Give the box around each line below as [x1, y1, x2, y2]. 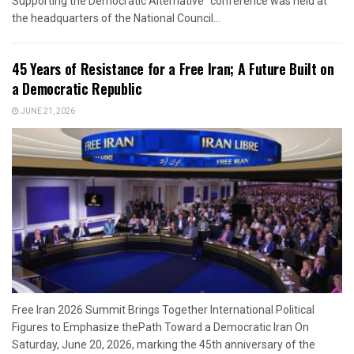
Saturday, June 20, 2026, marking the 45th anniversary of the [12, 337, 315, 351]
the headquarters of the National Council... [12, 11, 220, 24]
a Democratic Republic [12, 77, 142, 99]
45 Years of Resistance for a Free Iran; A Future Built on [12, 58, 334, 79]
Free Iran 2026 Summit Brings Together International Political [12, 303, 314, 316]
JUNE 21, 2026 [19, 105, 75, 117]
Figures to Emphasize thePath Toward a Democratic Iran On [12, 320, 309, 333]
